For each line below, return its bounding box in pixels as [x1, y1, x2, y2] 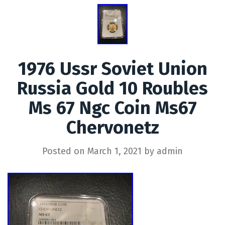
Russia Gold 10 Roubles [17, 77, 208, 99]
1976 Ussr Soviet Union [18, 57, 207, 80]
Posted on [42, 145, 87, 157]
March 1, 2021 [87, 145, 142, 157]
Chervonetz [66, 116, 159, 139]
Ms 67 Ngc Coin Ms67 [28, 96, 197, 119]
